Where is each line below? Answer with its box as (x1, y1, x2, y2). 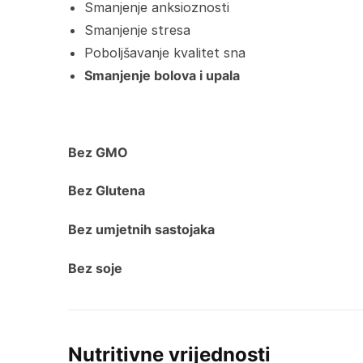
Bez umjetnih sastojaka (67, 221, 215, 238)
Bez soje (67, 259, 122, 276)
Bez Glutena (67, 182, 145, 199)
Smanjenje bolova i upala (83, 66, 240, 83)
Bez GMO (67, 143, 131, 160)
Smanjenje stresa (83, 21, 190, 38)
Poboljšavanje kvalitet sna (83, 44, 246, 61)
